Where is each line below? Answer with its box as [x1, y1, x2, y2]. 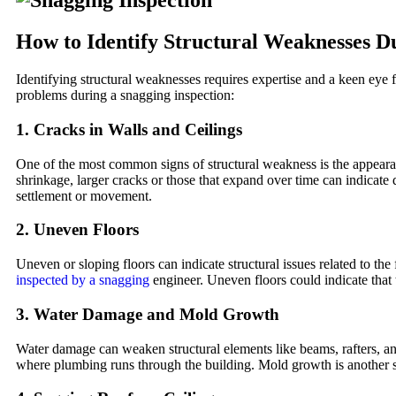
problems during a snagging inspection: [16, 88, 234, 103]
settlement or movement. [16, 187, 152, 203]
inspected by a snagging [16, 272, 149, 288]
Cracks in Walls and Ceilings [34, 119, 242, 139]
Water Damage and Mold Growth [34, 304, 279, 324]
